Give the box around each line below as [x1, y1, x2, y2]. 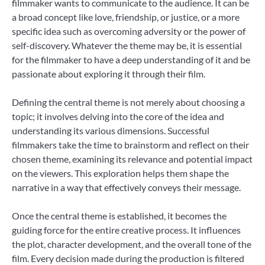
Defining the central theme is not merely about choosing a [12, 96, 245, 108]
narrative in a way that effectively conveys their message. [12, 182, 241, 193]
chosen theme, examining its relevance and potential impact [12, 153, 253, 165]
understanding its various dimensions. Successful [12, 125, 209, 137]
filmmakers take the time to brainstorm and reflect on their [12, 139, 249, 151]
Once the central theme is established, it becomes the [12, 210, 227, 222]
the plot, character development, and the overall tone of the [12, 238, 251, 250]
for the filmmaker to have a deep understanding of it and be [12, 54, 250, 66]
